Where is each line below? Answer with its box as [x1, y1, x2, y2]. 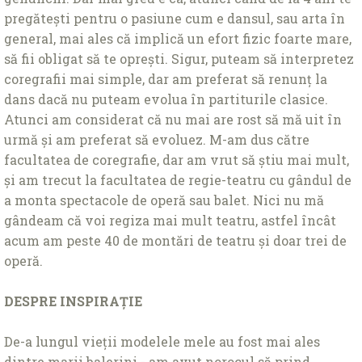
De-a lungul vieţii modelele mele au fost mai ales [4, 332, 320, 350]
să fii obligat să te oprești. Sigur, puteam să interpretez [4, 49, 354, 67]
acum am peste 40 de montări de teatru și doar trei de [4, 231, 347, 249]
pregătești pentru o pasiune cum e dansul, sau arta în [4, 9, 345, 27]
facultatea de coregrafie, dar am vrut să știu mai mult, [4, 150, 349, 168]
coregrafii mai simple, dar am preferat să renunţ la [4, 69, 327, 87]
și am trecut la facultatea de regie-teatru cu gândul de [4, 170, 351, 188]
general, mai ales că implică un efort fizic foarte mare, [4, 29, 351, 47]
